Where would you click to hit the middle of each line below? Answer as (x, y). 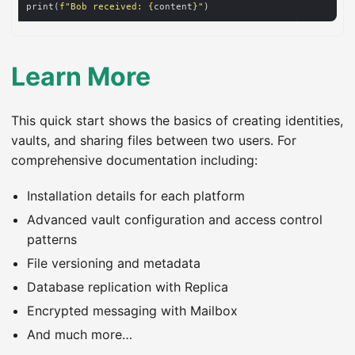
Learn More (81, 76)
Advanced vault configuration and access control (175, 219)
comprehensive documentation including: (134, 160)
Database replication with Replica (128, 286)
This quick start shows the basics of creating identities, (177, 120)
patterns (52, 239)
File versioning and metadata (114, 263)
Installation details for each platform (136, 195)
